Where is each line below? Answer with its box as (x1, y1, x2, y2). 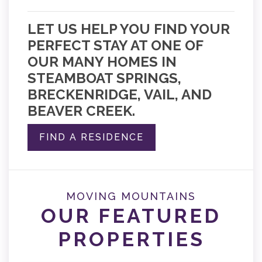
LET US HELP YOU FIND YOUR (27, 20, 230, 37)
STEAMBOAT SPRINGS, (27, 69, 181, 87)
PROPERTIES (57, 227, 205, 251)
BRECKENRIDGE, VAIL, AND (27, 85, 212, 103)
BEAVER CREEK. (27, 102, 135, 119)
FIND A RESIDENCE (39, 131, 144, 143)
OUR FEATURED (41, 204, 221, 227)
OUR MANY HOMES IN (27, 53, 177, 70)
